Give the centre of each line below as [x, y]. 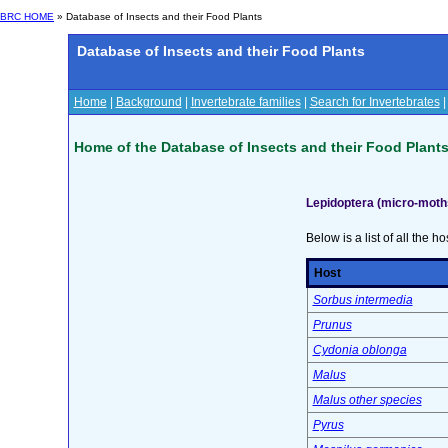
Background [148, 102]
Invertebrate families [245, 102]
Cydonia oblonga [359, 350]
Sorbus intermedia [362, 300]
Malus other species [367, 400]
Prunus [332, 325]
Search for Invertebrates [374, 102]
